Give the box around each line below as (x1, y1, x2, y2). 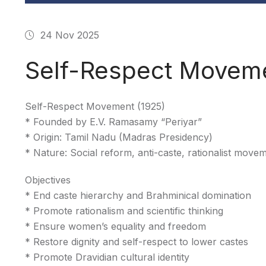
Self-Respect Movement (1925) (25, 100, 165, 112)
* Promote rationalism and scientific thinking (25, 205, 223, 217)
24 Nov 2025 (40, 29, 99, 41)
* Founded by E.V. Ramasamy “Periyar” (25, 116, 202, 128)
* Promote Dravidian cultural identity (25, 251, 189, 263)
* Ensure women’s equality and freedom (25, 220, 206, 232)
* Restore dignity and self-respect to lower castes (25, 236, 248, 248)
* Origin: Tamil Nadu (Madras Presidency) (25, 131, 213, 143)
